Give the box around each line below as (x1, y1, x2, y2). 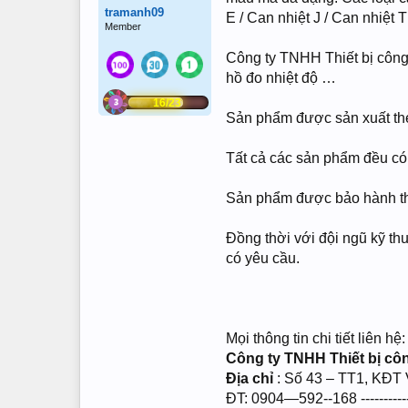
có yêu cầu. (226, 250, 300, 266)
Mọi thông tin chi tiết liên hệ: (226, 331, 405, 346)
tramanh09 (105, 5, 164, 19)
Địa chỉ (226, 371, 277, 386)
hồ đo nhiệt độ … (226, 70, 336, 86)
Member (105, 21, 141, 32)
